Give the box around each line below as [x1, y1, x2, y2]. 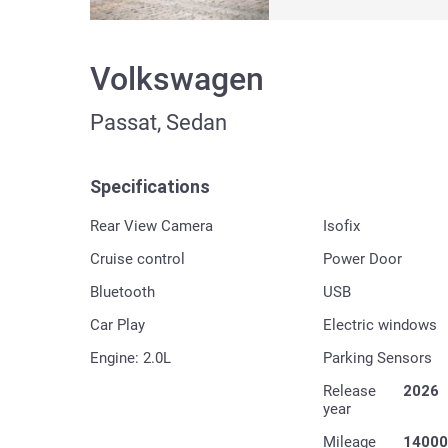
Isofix [322, 216, 360, 235]
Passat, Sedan [89, 109, 227, 135]
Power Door [322, 249, 402, 268]
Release [322, 381, 376, 400]
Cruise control [89, 249, 185, 268]
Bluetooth [89, 282, 155, 301]
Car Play [89, 315, 145, 334]
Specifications [89, 175, 210, 197]
